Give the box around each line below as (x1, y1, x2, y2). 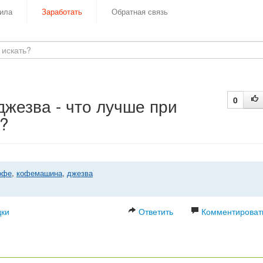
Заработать (42, 6, 82, 17)
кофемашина (16, 167, 62, 178)
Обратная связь (112, 6, 168, 17)
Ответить (136, 205, 173, 217)
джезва (67, 167, 93, 178)
